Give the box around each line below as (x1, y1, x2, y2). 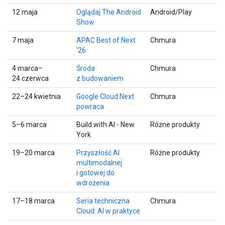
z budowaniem (76, 74, 124, 82)
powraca (76, 102, 104, 110)
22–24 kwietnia (12, 92, 61, 100)
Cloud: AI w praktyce (76, 206, 140, 215)
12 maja (12, 8, 38, 16)
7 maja (12, 36, 34, 44)
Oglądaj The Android (76, 8, 141, 16)
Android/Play (150, 8, 192, 16)
